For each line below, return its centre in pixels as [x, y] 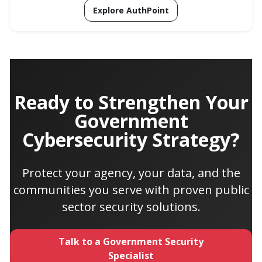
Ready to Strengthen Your [131, 102]
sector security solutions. [131, 206]
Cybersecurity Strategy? [131, 139]
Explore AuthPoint [131, 10]
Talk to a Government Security [131, 241]
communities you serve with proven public [131, 189]
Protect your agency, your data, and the [131, 173]
